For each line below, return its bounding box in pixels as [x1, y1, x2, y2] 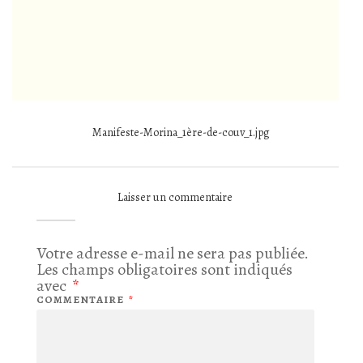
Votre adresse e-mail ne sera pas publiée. [36, 242, 310, 265]
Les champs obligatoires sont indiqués [36, 258, 293, 281]
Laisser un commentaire [117, 190, 233, 206]
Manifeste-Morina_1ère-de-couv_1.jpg [92, 124, 270, 140]
